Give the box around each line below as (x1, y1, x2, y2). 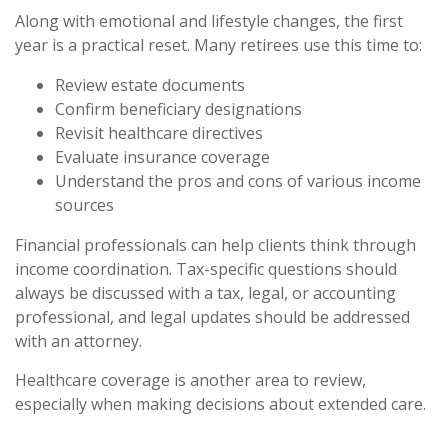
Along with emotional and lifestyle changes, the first (15, 9, 403, 32)
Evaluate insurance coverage (55, 145, 270, 168)
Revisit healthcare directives (55, 121, 263, 144)
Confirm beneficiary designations (55, 97, 302, 120)
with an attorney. (15, 329, 142, 352)
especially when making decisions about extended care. (15, 392, 426, 415)
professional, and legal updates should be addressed (15, 305, 410, 328)
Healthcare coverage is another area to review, (15, 368, 366, 391)
